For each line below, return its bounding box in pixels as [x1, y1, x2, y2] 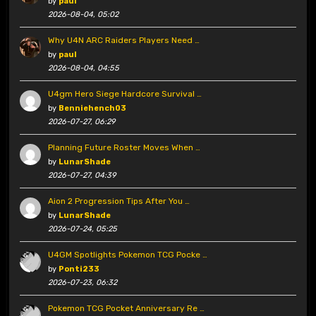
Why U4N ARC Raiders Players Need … [47, 35, 200, 46]
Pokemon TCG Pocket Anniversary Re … [47, 303, 205, 314]
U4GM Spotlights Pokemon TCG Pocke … [47, 250, 207, 260]
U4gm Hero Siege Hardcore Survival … [47, 89, 202, 99]
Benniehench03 [58, 104, 126, 114]
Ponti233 [58, 265, 99, 274]
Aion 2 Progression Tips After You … [47, 196, 190, 207]
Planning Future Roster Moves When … [47, 142, 200, 153]
